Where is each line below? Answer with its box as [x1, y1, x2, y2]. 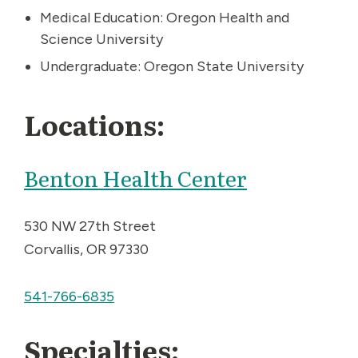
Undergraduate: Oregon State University [40, 57, 304, 75]
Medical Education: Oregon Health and [40, 8, 289, 26]
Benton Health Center [24, 161, 247, 193]
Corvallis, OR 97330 [24, 240, 149, 258]
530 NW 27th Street [24, 217, 156, 235]
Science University [40, 30, 163, 48]
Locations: [24, 103, 165, 144]
